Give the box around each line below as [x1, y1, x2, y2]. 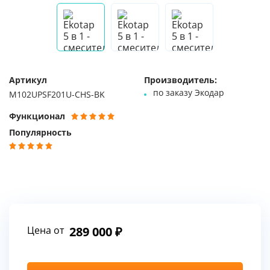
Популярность [9, 128, 72, 137]
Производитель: [144, 75, 217, 85]
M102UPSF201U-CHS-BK [9, 90, 105, 99]
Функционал [9, 111, 65, 121]
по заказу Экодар [153, 88, 224, 98]
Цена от [27, 225, 64, 236]
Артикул [9, 75, 47, 85]
